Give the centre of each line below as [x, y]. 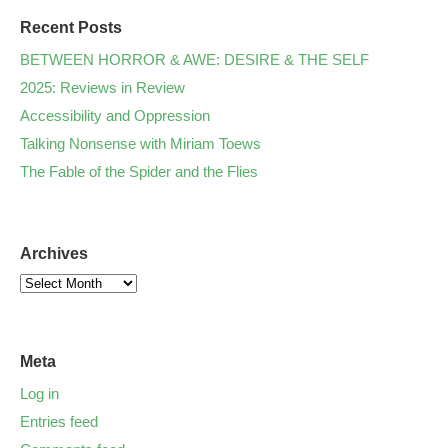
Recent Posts [71, 27]
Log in [39, 393]
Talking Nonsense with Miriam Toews [140, 143]
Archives [54, 253]
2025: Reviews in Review [102, 87]
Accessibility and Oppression [115, 115]
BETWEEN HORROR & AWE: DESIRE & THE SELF [194, 59]
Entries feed [59, 421]
